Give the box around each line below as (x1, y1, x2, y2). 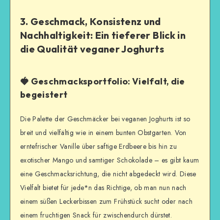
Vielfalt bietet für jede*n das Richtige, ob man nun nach (20, 183, 187, 193)
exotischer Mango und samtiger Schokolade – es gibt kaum (20, 155, 199, 165)
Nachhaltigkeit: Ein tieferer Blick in (20, 28, 186, 41)
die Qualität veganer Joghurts (20, 42, 165, 55)
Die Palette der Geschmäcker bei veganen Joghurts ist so (20, 114, 191, 124)
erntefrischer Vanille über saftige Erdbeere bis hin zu (20, 141, 177, 152)
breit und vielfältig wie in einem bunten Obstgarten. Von (20, 128, 187, 138)
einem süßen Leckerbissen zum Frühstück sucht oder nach (20, 196, 192, 207)
